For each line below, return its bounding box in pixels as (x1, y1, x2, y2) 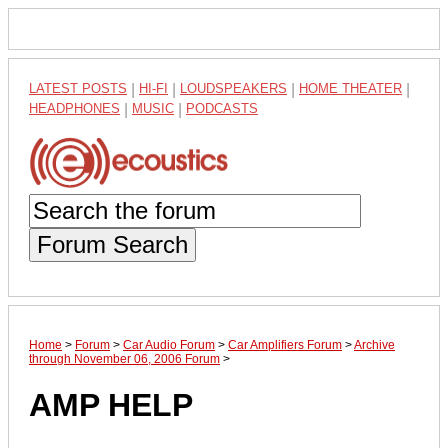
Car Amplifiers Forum (228, 337, 342, 352)
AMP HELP (29, 387, 193, 424)
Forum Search (37, 230, 188, 258)
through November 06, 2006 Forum (29, 351, 220, 366)
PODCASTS (186, 101, 258, 116)
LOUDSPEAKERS (180, 81, 287, 96)
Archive (354, 337, 395, 352)
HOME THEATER (299, 81, 402, 96)
